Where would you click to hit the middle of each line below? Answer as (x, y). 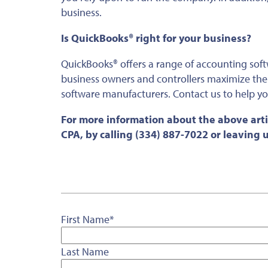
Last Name (85, 252)
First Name (85, 220)
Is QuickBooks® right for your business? (157, 38)
